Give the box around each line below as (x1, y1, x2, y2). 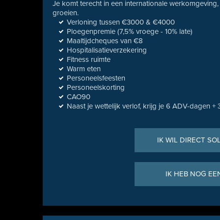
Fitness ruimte (67, 55, 111, 64)
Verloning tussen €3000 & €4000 (67, 18, 175, 27)
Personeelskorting (67, 83, 125, 92)
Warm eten (67, 64, 101, 73)
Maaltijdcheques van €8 (67, 36, 143, 45)
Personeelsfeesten (67, 74, 126, 82)
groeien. (53, 8, 79, 17)
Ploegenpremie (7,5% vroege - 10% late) (67, 27, 193, 36)
